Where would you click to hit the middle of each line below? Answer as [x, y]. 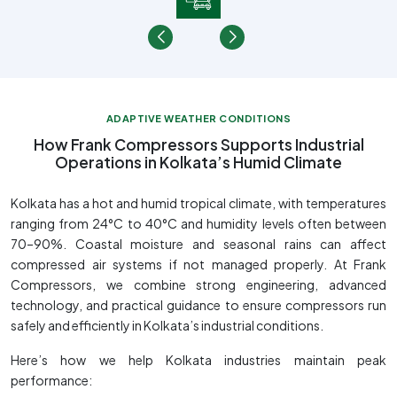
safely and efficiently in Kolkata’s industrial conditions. [167, 325]
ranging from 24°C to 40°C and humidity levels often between [198, 223]
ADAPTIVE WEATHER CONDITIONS [198, 118]
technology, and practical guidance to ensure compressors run [198, 304]
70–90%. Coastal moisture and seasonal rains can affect [198, 243]
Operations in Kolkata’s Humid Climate [198, 162]
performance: [51, 380]
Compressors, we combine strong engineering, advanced [198, 284]
